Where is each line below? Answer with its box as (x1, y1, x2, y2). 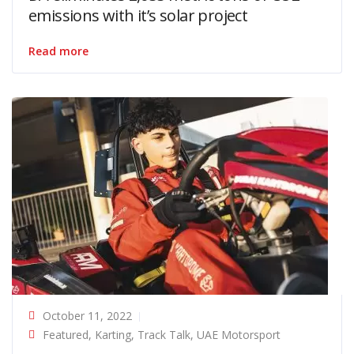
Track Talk (137, 326, 190, 342)
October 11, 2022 (43, 307, 132, 323)
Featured (43, 326, 88, 342)
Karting (95, 326, 131, 342)
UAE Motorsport (197, 326, 281, 342)
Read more (28, 43, 88, 58)
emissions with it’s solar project (28, 4, 248, 26)
